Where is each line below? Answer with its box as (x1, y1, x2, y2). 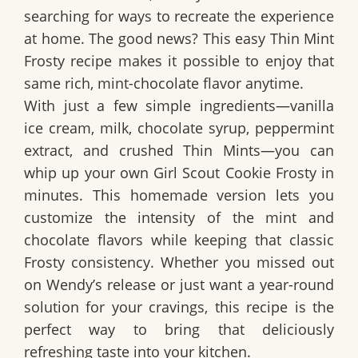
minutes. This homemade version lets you (24, 185, 334, 205)
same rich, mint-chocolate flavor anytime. (24, 74, 304, 93)
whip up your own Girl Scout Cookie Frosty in (24, 163, 334, 183)
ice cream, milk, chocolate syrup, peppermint (24, 118, 334, 138)
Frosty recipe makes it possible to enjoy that (24, 51, 334, 71)
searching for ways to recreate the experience (24, 6, 334, 26)
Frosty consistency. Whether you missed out (24, 253, 334, 272)
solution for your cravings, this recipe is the (24, 297, 334, 317)
